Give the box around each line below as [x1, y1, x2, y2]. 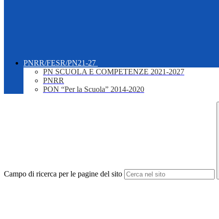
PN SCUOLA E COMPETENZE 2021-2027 [43, 67, 184, 76]
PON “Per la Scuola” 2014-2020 [43, 85, 144, 94]
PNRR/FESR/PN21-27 [23, 59, 96, 67]
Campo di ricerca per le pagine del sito [4, 170, 122, 178]
